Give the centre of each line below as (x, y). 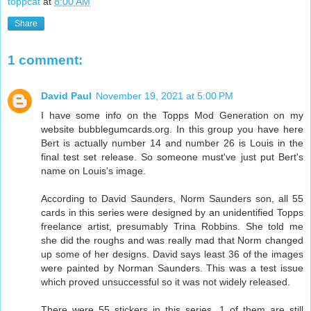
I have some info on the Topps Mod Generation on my (172, 116)
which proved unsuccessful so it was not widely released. (166, 282)
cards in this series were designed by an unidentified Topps (172, 213)
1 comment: (45, 60)
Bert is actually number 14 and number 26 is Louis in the (172, 143)
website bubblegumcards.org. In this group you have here (172, 129)
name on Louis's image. (93, 171)
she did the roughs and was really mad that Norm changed (172, 241)
